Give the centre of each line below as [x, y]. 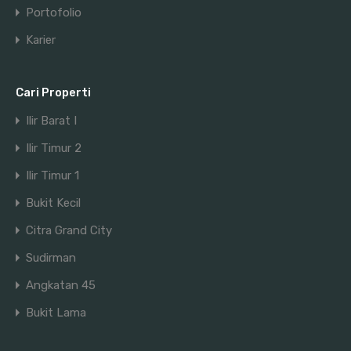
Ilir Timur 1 [52, 175]
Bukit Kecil [53, 203]
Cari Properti [53, 92]
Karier [41, 40]
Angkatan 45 [61, 285]
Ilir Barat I [51, 121]
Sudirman [51, 258]
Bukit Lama [56, 313]
